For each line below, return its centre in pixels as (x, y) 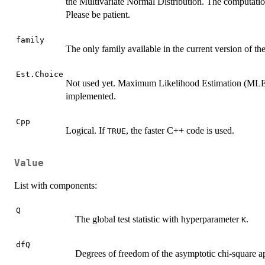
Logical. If (86, 130)
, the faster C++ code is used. (180, 130)
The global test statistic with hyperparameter (158, 219)
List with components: (56, 186)
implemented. (91, 96)
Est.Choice (40, 74)
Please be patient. (98, 14)
